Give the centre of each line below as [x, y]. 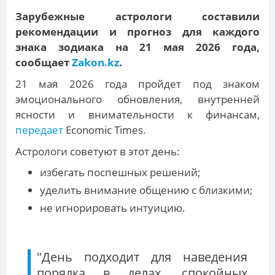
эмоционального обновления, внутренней [137, 99]
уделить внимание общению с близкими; [146, 190]
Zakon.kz [95, 63]
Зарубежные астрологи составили [137, 17]
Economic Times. [106, 130]
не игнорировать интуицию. [113, 208]
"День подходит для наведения [142, 257]
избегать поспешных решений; [120, 172]
